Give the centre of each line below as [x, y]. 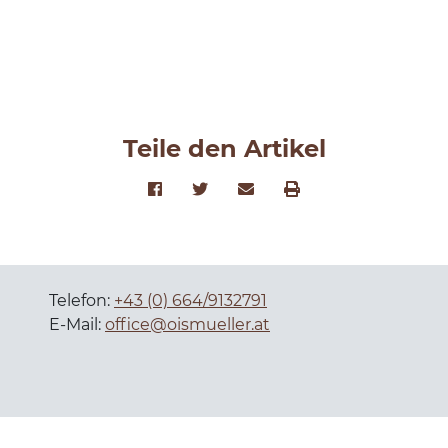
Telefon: [81, 300]
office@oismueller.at [187, 324]
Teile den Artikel [224, 148]
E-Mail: [77, 324]
